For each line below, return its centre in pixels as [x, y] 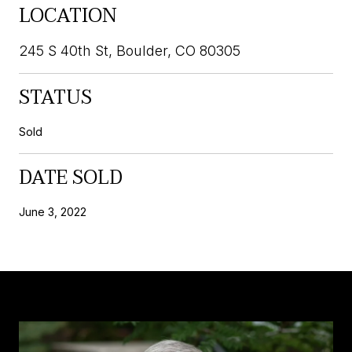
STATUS [55, 97]
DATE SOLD [71, 178]
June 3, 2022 [53, 211]
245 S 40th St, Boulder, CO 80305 [130, 50]
